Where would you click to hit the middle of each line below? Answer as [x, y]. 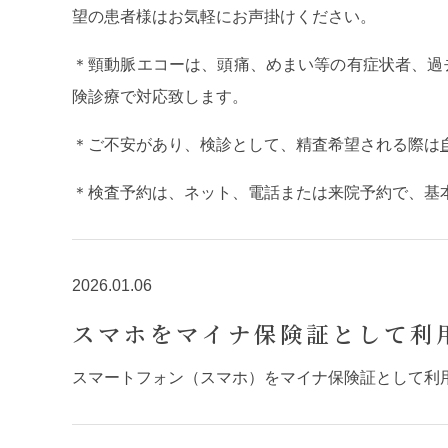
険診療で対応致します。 [160, 96]
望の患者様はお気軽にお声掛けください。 [224, 16]
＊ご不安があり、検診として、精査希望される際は [256, 144]
